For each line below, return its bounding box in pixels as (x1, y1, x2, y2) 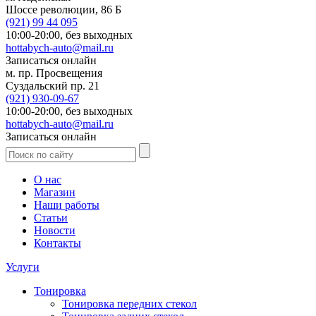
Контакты (34, 237, 81, 250)
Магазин (34, 186, 75, 199)
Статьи (34, 212, 68, 224)
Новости (34, 224, 75, 237)
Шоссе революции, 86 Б (6, 4, 121, 16)
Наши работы (34, 199, 99, 212)
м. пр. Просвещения (6, 67, 102, 80)
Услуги (6, 261, 39, 274)
